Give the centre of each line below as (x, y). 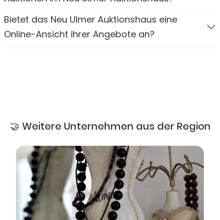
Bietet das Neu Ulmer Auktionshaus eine (91, 19)
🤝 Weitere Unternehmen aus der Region (110, 126)
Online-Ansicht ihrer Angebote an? (79, 34)
